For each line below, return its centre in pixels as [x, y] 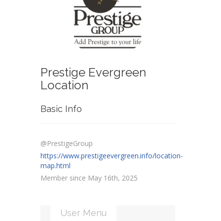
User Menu [84, 213]
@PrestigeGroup [67, 144]
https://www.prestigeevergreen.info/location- [112, 156]
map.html [56, 166]
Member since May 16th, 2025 [89, 178]
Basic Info [61, 109]
